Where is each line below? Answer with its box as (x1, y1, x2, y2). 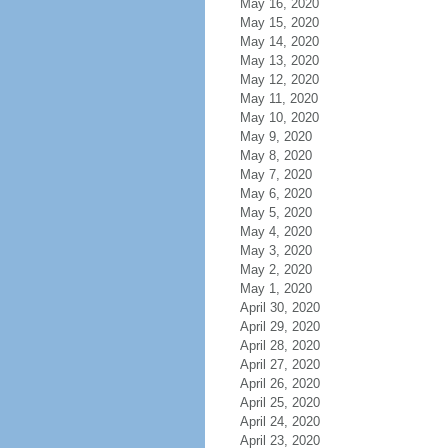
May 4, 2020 (239, 224, 312, 239)
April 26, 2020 (239, 376, 320, 391)
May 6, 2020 (239, 186, 312, 201)
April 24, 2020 (239, 414, 320, 429)
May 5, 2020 (239, 205, 312, 220)
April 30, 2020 (239, 300, 320, 315)
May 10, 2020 (239, 110, 319, 125)
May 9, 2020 (239, 129, 312, 144)
